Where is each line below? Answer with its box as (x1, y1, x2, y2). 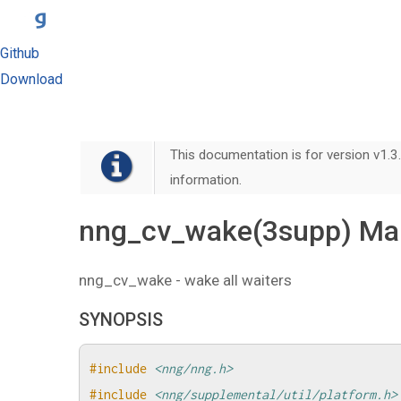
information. (170, 172, 243, 188)
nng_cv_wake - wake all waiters (79, 270, 292, 289)
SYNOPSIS (79, 308, 163, 330)
